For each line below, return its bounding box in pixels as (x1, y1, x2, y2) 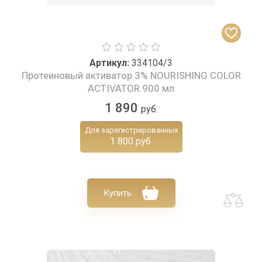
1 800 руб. (109, 136, 153, 147)
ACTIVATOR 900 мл (88, 82, 174, 95)
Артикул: (89, 57, 129, 69)
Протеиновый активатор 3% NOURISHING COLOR (21, 70, 241, 82)
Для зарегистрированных (84, 126, 178, 135)
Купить (103, 188, 132, 199)
